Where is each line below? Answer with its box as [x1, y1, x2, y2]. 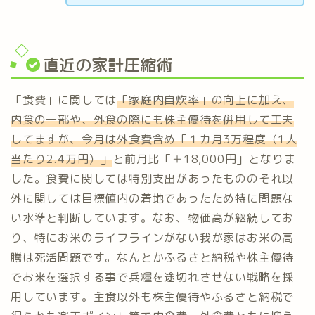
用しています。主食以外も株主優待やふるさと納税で [11, 288, 295, 304]
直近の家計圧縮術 [43, 53, 172, 76]
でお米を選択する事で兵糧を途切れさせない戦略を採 [11, 269, 295, 285]
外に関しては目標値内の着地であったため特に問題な [11, 190, 295, 206]
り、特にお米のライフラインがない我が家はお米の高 [11, 229, 295, 245]
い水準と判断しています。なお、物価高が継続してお [11, 210, 295, 226]
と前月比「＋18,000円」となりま [112, 150, 296, 167]
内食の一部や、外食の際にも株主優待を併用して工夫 [11, 111, 295, 127]
